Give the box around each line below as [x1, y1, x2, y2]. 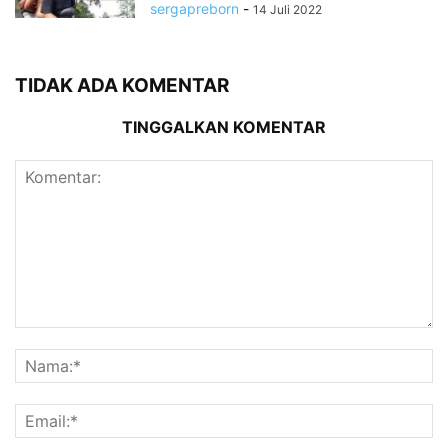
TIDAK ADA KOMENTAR [15, 74, 229, 98]
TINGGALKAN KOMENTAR [122, 117, 326, 138]
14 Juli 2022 [253, 2, 322, 18]
